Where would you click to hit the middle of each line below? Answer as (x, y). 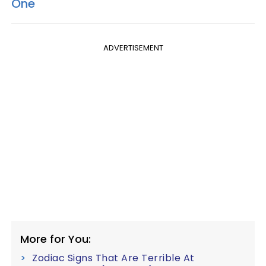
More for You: (56, 239)
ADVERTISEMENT (133, 47)
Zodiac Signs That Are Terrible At (113, 258)
